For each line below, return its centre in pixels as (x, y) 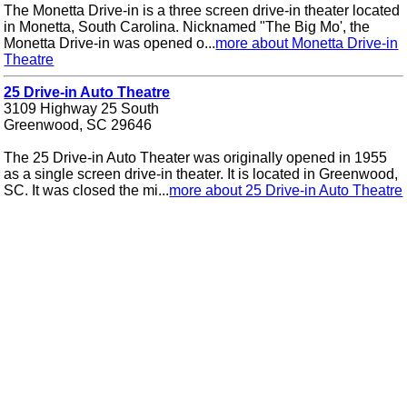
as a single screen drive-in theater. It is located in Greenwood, (201, 174)
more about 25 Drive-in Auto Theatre (286, 191)
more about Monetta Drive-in (307, 44)
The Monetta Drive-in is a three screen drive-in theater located (202, 11)
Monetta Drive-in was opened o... (110, 44)
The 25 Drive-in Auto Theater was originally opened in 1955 (196, 158)
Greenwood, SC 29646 (78, 125)
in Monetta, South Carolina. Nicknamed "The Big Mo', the (187, 27)
